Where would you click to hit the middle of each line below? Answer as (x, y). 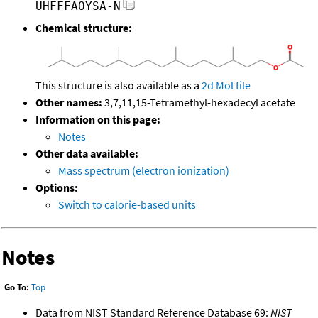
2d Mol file (226, 85)
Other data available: (87, 153)
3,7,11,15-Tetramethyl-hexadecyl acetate (199, 102)
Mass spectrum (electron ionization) (144, 170)
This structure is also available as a (119, 85)
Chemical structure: (84, 28)
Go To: (17, 287)
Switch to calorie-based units (127, 204)
